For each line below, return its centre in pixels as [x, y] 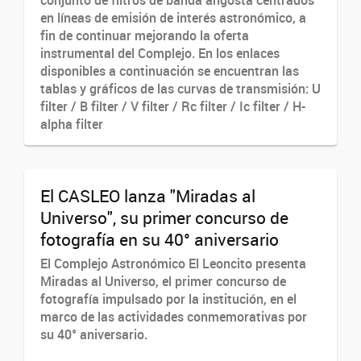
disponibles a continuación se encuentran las [170, 71]
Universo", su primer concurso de [164, 217]
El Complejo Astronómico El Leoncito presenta [173, 263]
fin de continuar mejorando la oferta [145, 35]
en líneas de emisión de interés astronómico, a [173, 17]
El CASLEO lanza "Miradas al [148, 195]
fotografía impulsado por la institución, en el [168, 299]
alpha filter [72, 124]
